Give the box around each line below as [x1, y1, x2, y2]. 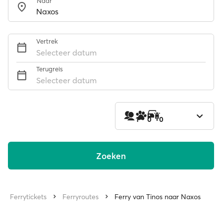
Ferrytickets [10, 192, 47, 201]
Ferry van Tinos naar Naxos [114, 192, 201, 201]
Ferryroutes [62, 192, 99, 201]
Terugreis [36, 65, 63, 73]
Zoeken [96, 150, 126, 161]
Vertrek [36, 37, 58, 45]
